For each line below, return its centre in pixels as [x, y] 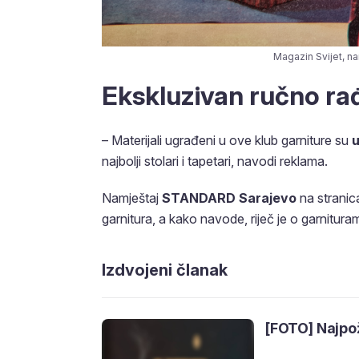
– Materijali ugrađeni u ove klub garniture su [227, 141]
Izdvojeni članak [165, 270]
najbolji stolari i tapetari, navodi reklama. [215, 161]
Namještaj [132, 198]
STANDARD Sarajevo [231, 198]
